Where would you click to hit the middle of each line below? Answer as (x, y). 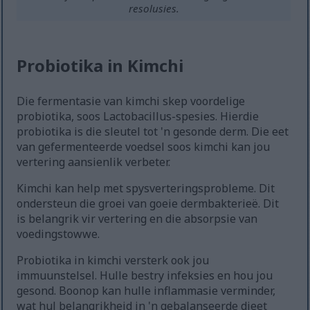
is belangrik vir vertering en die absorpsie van (137, 219)
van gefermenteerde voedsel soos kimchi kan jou (144, 147)
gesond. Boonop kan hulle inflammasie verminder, (146, 291)
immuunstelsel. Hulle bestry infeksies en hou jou (145, 276)
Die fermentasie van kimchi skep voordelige (131, 101)
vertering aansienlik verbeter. (94, 162)
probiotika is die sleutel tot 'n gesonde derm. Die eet (153, 132)
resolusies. (154, 9)
